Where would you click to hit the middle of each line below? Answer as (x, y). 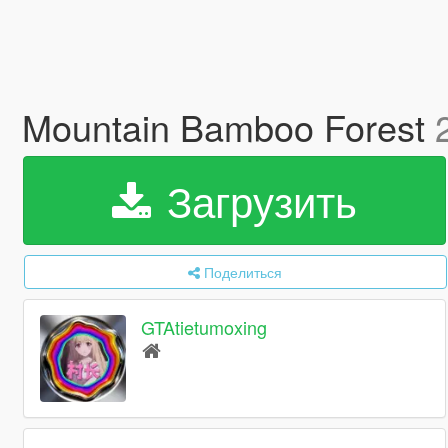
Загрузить (255, 200)
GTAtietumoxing (204, 327)
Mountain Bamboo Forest (228, 126)
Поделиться (243, 272)
